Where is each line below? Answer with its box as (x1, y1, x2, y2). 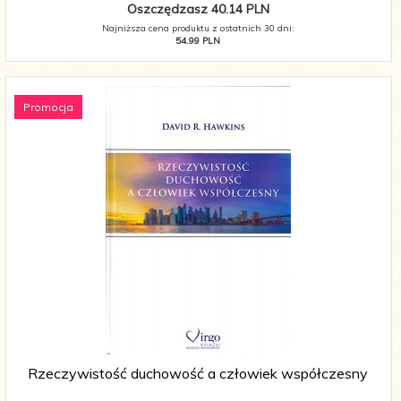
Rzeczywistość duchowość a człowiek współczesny (28, 364, 368, 383)
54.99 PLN (175, 35, 220, 47)
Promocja (23, 100, 73, 115)
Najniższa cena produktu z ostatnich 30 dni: (101, 22, 294, 35)
